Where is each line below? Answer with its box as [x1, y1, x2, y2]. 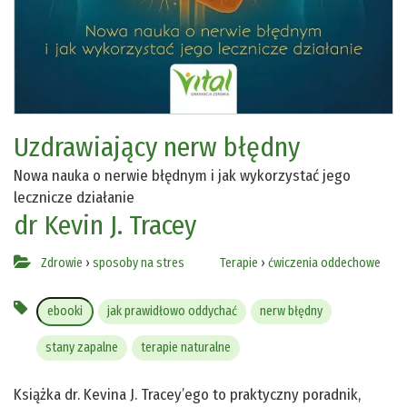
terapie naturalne [141, 340, 231, 356]
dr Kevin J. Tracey [14, 209, 196, 243]
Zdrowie [41, 255, 83, 272]
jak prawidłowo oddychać [107, 303, 237, 320]
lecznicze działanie [14, 188, 134, 208]
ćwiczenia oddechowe [268, 255, 381, 272]
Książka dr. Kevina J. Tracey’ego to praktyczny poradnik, [14, 385, 361, 405]
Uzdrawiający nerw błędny [14, 131, 300, 164]
